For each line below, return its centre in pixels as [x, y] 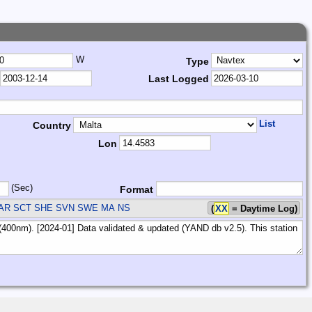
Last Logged [178, 79]
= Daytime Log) [263, 209]
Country [52, 126]
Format [137, 189]
